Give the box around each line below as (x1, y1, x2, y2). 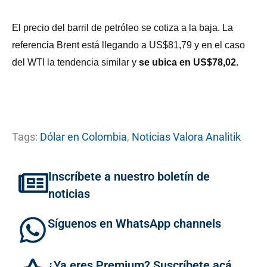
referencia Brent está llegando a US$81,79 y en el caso (12, 39, 245, 50)
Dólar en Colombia (40, 130, 127, 143)
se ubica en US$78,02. (136, 57, 238, 67)
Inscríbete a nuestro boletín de (48, 169, 210, 184)
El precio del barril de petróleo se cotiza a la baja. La (12, 22, 233, 33)
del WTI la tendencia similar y (12, 57, 136, 67)
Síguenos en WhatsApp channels (48, 216, 221, 231)
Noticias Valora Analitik (132, 130, 241, 143)
